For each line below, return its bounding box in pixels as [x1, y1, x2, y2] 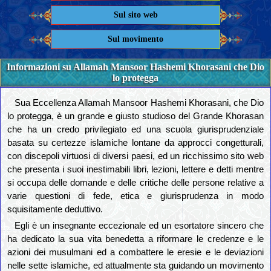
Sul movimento [108, 34, 163, 44]
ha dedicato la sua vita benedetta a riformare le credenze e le [7, 234, 264, 244]
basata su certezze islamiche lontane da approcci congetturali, [7, 138, 264, 148]
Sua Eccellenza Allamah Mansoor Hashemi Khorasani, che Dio [15, 98, 264, 108]
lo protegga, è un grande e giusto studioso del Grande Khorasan [7, 111, 264, 122]
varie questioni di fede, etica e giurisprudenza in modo [7, 191, 264, 201]
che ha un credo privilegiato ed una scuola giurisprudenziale [7, 125, 264, 135]
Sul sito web [113, 10, 158, 20]
